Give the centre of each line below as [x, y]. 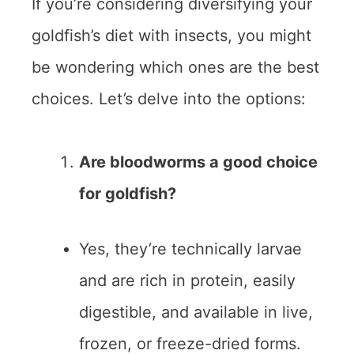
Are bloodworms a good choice [198, 162]
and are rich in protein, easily [187, 281]
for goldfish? [128, 194]
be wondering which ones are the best [175, 68]
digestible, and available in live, [196, 313]
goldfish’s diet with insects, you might [171, 36]
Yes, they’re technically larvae [190, 249]
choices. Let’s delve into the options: [169, 99]
